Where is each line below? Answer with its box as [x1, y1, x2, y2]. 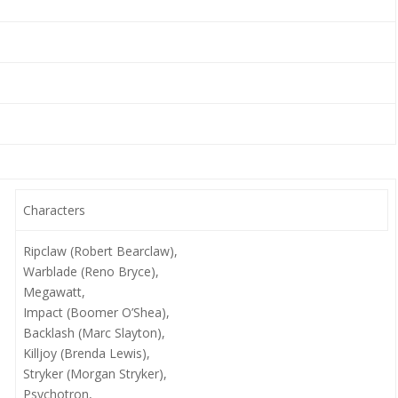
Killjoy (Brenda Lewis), [22, 345, 150, 362]
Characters [22, 202, 85, 219]
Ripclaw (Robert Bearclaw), [22, 243, 178, 259]
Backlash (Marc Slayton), [22, 324, 165, 341]
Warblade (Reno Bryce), [22, 263, 159, 280]
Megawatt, [22, 283, 85, 300]
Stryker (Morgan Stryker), [22, 365, 167, 382]
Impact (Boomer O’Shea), [22, 304, 170, 321]
